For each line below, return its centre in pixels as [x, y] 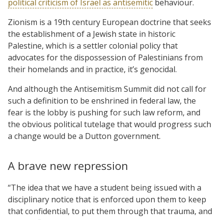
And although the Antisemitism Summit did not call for [107, 89]
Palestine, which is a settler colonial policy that [93, 45]
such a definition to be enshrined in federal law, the [102, 100]
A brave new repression [68, 165]
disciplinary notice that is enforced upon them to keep [107, 199]
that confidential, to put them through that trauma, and [110, 211]
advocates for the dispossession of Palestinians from [105, 57]
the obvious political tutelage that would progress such [110, 124]
